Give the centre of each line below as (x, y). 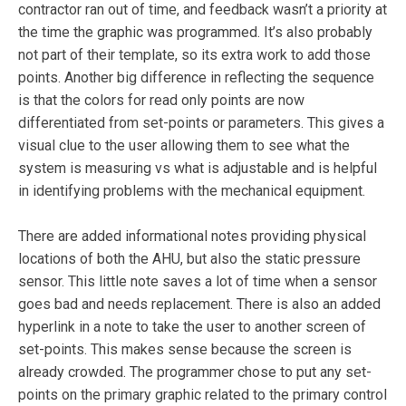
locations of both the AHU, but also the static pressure (189, 259)
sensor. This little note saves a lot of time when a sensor (198, 282)
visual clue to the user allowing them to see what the (184, 146)
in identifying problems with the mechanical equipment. (192, 191)
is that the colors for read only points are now (161, 101)
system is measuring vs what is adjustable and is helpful (198, 169)
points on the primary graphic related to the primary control (203, 395)
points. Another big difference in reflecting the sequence (196, 78)
